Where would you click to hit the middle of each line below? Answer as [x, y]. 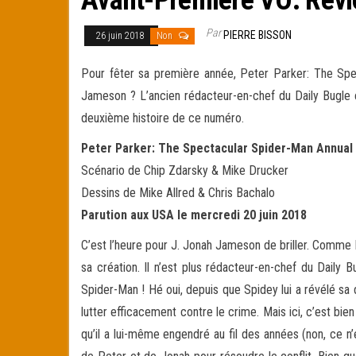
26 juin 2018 [121, 35]
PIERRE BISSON [257, 35]
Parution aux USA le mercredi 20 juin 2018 [194, 215]
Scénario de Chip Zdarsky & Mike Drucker [185, 170]
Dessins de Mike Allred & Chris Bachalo [178, 192]
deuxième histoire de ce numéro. [163, 118]
